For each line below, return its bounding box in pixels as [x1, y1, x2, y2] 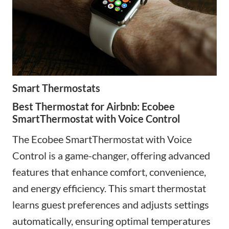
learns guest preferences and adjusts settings [12, 198, 209, 211]
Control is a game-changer [12, 149, 127, 162]
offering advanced [129, 149, 210, 162]
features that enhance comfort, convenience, [12, 166, 206, 178]
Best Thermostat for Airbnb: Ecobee [12, 100, 175, 113]
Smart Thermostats [12, 82, 100, 95]
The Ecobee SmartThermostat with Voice [12, 133, 192, 146]
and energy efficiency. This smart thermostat [12, 182, 206, 195]
